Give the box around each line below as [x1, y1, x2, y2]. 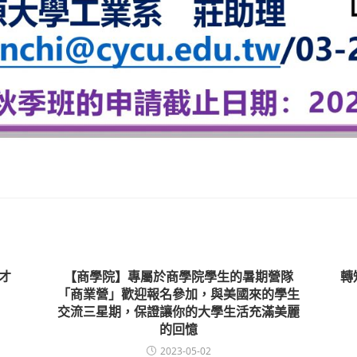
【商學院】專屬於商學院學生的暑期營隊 [64, 268, 293, 286]
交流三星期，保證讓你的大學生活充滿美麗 [57, 303, 300, 321]
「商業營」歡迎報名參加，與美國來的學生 [57, 285, 300, 304]
